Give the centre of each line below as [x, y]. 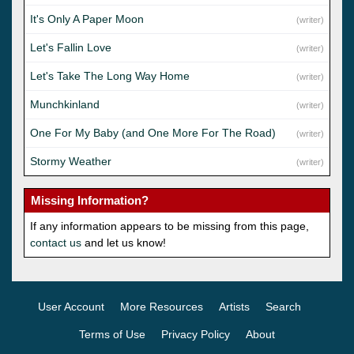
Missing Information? [90, 200]
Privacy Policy [196, 334]
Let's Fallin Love [71, 47]
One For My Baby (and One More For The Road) [153, 132]
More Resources [161, 307]
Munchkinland [65, 104]
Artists [234, 307]
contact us [56, 242]
